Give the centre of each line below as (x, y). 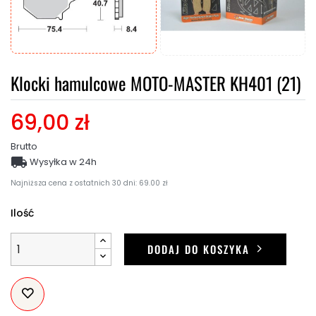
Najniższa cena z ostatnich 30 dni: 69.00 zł (89, 183)
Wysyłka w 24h (62, 162)
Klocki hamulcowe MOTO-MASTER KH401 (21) (156, 83)
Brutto (24, 146)
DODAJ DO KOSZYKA (199, 249)
